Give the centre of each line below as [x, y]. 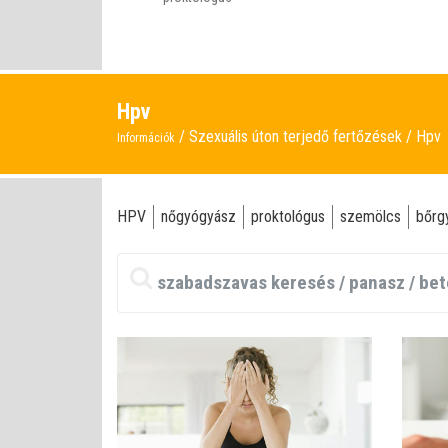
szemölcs [370, 216]
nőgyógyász [198, 216]
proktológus [288, 216]
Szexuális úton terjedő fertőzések [297, 136]
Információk [146, 138]
